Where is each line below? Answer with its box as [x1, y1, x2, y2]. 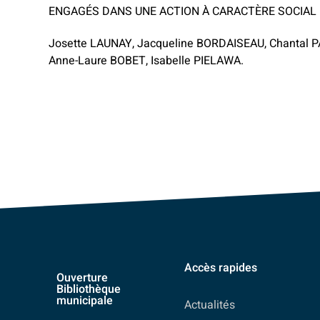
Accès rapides [184, 259, 257, 276]
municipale [56, 291, 113, 309]
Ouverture [56, 269, 108, 286]
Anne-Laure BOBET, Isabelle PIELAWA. [49, 51, 244, 69]
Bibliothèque [56, 280, 121, 298]
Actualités [184, 296, 235, 314]
